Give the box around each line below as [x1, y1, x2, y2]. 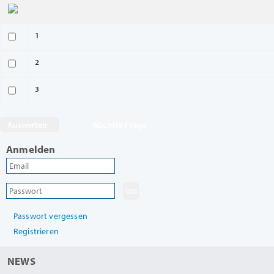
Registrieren [13, 225, 59, 237]
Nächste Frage [93, 119, 147, 131]
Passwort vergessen [13, 210, 87, 222]
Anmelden [6, 142, 56, 156]
